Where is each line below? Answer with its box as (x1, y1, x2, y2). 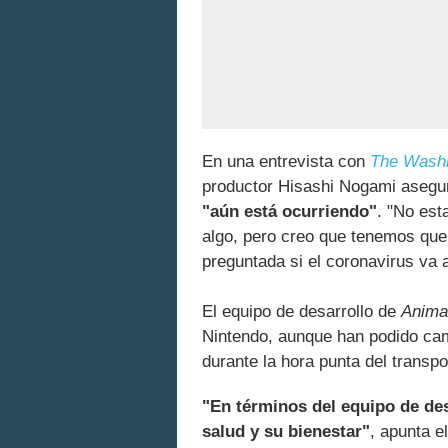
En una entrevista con (202, 152, 370, 172)
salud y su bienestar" (202, 422, 370, 442)
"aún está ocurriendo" (202, 202, 377, 222)
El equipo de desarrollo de (202, 302, 401, 322)
